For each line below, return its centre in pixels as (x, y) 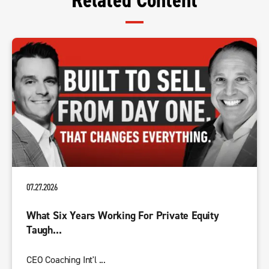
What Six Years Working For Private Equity (123, 216)
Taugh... (44, 231)
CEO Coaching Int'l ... (66, 260)
